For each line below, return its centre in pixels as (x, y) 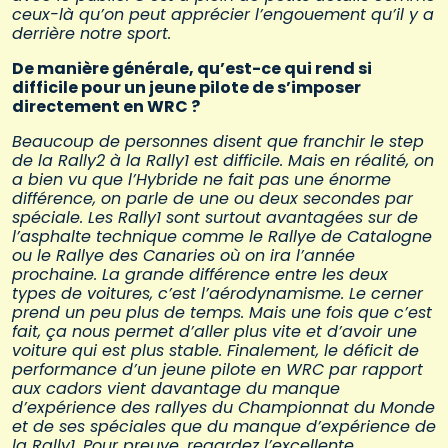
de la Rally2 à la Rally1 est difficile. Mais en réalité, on (223, 161)
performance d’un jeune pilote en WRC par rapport (217, 370)
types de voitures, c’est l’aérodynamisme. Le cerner (217, 294)
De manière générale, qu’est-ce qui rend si (192, 69)
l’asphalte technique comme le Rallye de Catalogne (222, 237)
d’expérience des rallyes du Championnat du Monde (223, 408)
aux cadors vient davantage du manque (176, 389)
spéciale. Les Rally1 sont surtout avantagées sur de (215, 218)
